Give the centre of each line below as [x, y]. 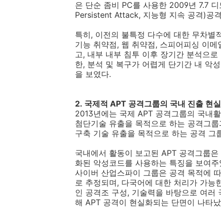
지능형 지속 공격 [173, 15]
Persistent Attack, [108, 15]
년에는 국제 [114, 113]
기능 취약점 [96, 44]
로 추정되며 [96, 183]
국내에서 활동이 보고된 [117, 153]
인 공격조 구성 [101, 192]
